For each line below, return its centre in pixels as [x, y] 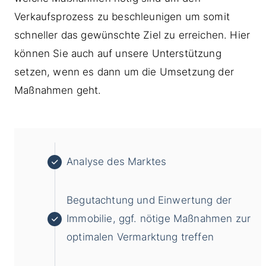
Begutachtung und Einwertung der [149, 200]
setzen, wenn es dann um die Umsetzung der [124, 72]
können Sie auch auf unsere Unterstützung [118, 54]
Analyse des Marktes [117, 162]
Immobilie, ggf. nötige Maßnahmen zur [159, 219]
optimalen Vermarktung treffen [140, 237]
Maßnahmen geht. [58, 91]
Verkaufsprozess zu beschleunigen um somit [122, 17]
